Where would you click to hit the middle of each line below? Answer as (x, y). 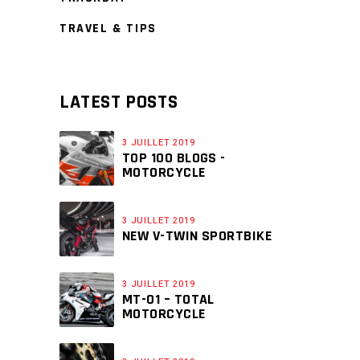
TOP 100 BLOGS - (174, 158)
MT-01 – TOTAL (168, 299)
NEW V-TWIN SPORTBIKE (197, 236)
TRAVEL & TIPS (108, 29)
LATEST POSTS (119, 102)
